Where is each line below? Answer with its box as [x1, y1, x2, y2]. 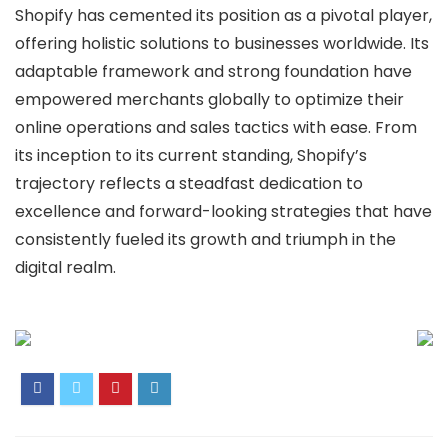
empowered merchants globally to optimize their [15, 88, 404, 111]
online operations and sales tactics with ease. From [15, 116, 417, 139]
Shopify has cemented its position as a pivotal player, [15, 4, 432, 27]
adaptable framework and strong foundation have [15, 60, 412, 83]
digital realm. [15, 256, 116, 279]
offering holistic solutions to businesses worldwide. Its [15, 32, 429, 55]
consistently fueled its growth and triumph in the [15, 228, 396, 251]
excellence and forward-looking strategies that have [15, 200, 432, 223]
